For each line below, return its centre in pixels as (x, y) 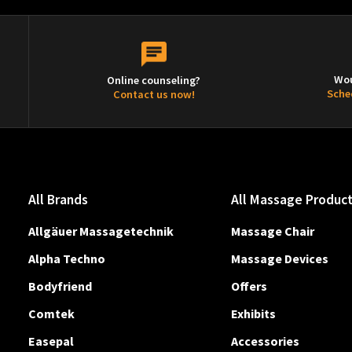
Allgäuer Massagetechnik (101, 231)
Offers (249, 286)
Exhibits (254, 314)
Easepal (51, 341)
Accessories (266, 341)
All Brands (58, 199)
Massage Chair (273, 231)
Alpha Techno (67, 258)
